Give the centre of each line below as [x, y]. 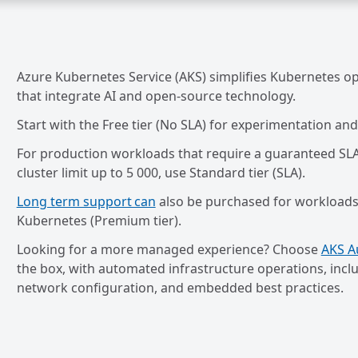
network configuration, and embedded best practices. [180, 288]
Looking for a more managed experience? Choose [169, 249]
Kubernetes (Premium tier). [99, 221]
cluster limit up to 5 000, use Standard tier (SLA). [161, 173]
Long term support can [86, 201]
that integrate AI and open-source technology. [156, 96]
